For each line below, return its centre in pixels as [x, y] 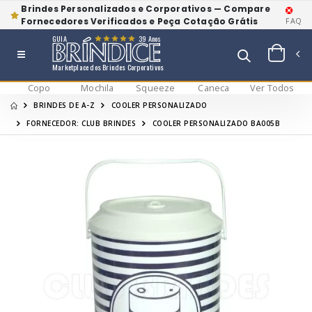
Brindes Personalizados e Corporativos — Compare [146, 8]
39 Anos [150, 39]
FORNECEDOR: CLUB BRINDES [81, 124]
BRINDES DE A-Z [64, 106]
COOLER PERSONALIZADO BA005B [216, 124]
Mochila [97, 88]
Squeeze [156, 88]
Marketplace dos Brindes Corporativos [108, 67]
